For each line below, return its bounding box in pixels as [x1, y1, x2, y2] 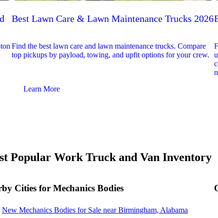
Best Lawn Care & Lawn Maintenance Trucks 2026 [12, 13, 214, 24]
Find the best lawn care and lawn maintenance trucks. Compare [12, 42, 206, 50]
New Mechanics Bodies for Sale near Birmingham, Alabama [2, 206, 188, 215]
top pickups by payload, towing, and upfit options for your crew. [12, 51, 209, 59]
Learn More [23, 85, 60, 93]
